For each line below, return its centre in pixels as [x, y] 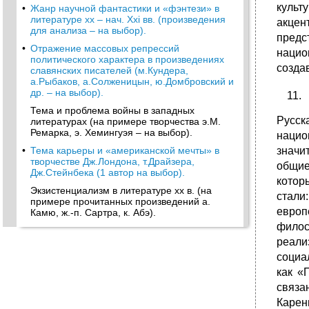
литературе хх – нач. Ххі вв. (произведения [128, 19]
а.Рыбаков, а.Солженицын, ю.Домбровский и [132, 81]
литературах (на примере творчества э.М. [126, 121]
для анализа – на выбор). [88, 30]
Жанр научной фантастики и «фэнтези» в [125, 8]
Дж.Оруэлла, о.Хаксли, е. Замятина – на [122, 252]
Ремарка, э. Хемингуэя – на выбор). [111, 132]
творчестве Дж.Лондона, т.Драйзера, [112, 161]
